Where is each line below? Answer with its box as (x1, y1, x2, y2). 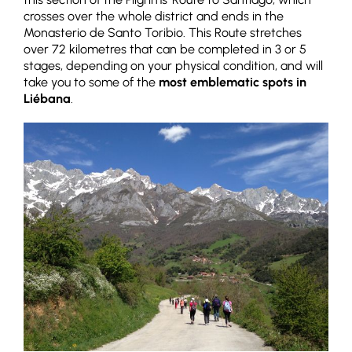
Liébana (24, 90, 71, 106)
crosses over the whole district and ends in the (24, 8, 284, 24)
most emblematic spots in (159, 74, 306, 90)
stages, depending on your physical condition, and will (24, 57, 323, 73)
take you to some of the (24, 74, 159, 90)
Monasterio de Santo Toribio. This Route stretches (24, 24, 302, 40)
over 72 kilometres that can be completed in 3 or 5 (24, 41, 306, 57)
